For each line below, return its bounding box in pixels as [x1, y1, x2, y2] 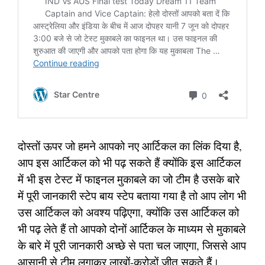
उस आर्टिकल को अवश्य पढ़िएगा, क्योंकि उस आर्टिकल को [18, 204, 239, 219]
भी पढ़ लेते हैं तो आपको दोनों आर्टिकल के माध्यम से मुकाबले [18, 221, 245, 236]
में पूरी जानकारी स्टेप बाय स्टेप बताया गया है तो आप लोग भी [18, 188, 246, 203]
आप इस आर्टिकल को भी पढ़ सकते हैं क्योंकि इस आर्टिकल [18, 154, 241, 170]
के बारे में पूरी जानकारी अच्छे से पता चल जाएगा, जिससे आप [18, 237, 246, 253]
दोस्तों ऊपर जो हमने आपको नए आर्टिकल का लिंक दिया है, [18, 138, 242, 153]
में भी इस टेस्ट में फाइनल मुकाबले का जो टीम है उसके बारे [18, 171, 240, 186]
